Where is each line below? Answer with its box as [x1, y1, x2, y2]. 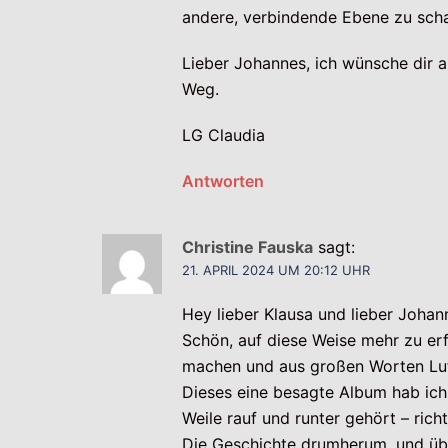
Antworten [182, 171, 264, 192]
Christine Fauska [182, 237, 313, 258]
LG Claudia [182, 125, 265, 146]
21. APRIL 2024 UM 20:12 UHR [182, 262, 370, 279]
